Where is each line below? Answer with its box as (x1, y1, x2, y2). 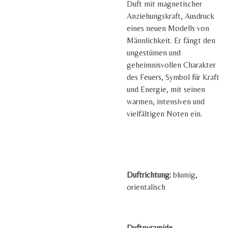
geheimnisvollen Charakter (127, 60, 216, 70)
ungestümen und (127, 48, 181, 58)
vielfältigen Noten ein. (127, 109, 202, 119)
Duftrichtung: (127, 170, 171, 180)
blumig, (171, 170, 197, 180)
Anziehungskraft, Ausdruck (127, 11, 214, 21)
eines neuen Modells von (127, 23, 209, 33)
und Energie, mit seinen (127, 84, 205, 94)
